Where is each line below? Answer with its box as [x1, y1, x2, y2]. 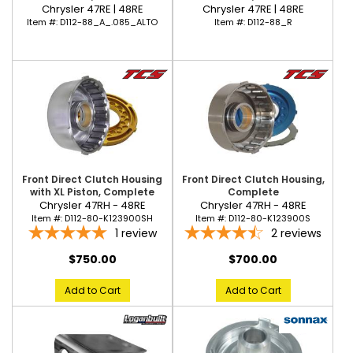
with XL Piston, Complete [30, 185, 154, 199]
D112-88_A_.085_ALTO [60, 16, 158, 29]
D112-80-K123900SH [65, 212, 153, 225]
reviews [281, 225, 321, 242]
